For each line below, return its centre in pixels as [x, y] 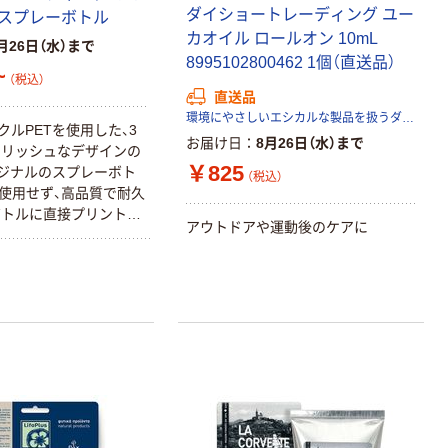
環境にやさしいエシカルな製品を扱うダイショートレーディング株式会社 [408, 117]
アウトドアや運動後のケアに [277, 227]
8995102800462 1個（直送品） [291, 62]
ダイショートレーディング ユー [300, 14]
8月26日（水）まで [310, 142]
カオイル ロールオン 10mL [282, 38]
